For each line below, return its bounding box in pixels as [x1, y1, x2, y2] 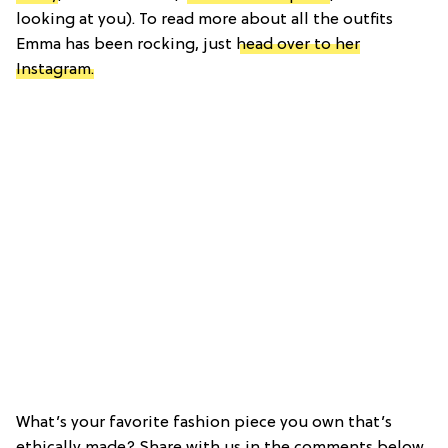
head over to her [236, 35, 360, 54]
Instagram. [16, 60, 94, 79]
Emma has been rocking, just [16, 35, 236, 54]
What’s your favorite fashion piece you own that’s [16, 413, 392, 432]
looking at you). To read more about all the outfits [16, 10, 393, 29]
